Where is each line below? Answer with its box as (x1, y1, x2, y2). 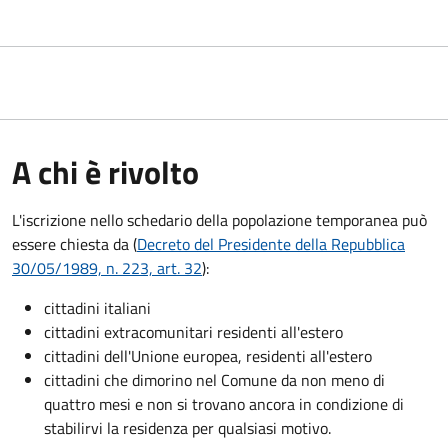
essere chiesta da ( (12, 231, 137, 256)
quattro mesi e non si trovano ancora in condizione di (44, 391, 404, 416)
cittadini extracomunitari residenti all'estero (44, 319, 343, 344)
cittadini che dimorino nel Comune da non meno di (44, 367, 385, 392)
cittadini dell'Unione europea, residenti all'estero (44, 343, 372, 368)
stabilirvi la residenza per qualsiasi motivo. (44, 415, 331, 440)
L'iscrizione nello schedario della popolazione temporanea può (12, 207, 427, 232)
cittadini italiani (44, 295, 151, 320)
